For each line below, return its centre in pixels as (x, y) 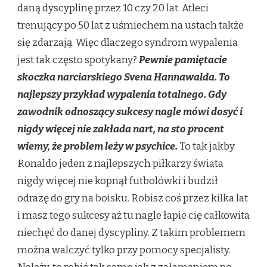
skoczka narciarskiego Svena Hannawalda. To (124, 77)
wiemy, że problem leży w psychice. (97, 147)
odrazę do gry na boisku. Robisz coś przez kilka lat (133, 198)
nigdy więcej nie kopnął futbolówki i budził (118, 181)
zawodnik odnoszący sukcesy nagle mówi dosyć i (130, 112)
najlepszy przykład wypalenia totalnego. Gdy (122, 95)
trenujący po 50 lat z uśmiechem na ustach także (131, 26)
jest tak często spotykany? (78, 60)
